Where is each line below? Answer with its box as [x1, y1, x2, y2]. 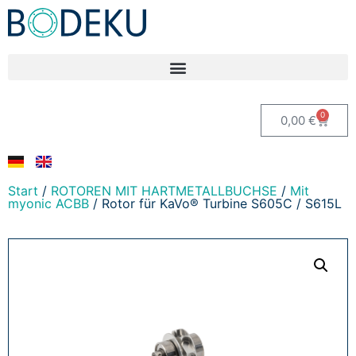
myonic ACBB [8, 195, 89, 211]
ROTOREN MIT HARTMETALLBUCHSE [51, 183, 277, 199]
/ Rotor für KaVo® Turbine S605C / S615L [89, 195, 342, 211]
